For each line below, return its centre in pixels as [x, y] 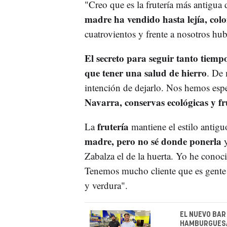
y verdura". [106, 185]
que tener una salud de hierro [145, 73]
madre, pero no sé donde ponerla [153, 141]
